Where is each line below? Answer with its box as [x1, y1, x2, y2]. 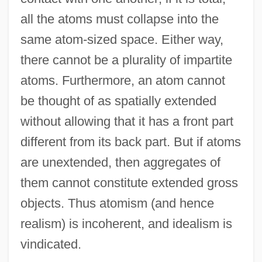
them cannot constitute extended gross [20, 175, 238, 190]
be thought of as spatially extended [20, 93, 216, 108]
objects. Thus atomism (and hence [20, 195, 214, 211]
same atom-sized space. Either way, [20, 32, 223, 47]
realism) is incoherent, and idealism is [20, 216, 232, 231]
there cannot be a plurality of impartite [20, 52, 232, 67]
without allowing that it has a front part [20, 113, 233, 129]
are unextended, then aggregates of [20, 154, 220, 170]
